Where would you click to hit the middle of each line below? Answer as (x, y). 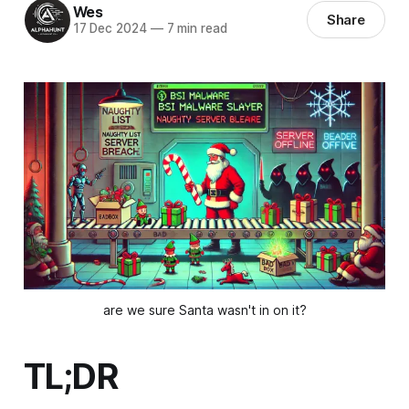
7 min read (195, 29)
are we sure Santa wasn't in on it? (204, 309)
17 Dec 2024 (110, 29)
